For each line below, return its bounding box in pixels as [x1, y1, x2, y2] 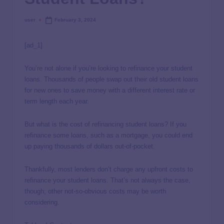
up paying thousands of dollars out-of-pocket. [24, 142, 155, 150]
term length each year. [24, 97, 91, 105]
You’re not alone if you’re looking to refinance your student [24, 64, 192, 72]
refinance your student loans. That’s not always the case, [24, 176, 190, 184]
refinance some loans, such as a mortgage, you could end [24, 131, 192, 139]
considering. [24, 198, 59, 206]
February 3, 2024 [54, 17, 96, 23]
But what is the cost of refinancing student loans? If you [24, 120, 186, 128]
